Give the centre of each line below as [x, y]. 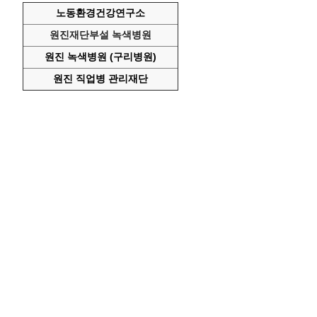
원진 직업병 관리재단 [100, 78]
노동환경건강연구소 [100, 12]
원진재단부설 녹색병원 [100, 34]
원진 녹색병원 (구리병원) [100, 56]
